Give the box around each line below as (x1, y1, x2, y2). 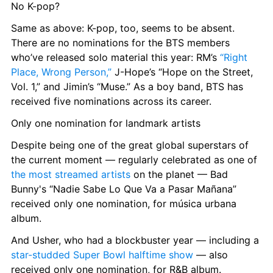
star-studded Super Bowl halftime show (11, 248, 193, 261)
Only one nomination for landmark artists (11, 116, 200, 129)
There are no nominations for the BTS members (11, 36, 230, 49)
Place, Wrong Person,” (11, 65, 112, 78)
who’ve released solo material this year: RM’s (11, 51, 220, 63)
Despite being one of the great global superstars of (11, 138, 249, 151)
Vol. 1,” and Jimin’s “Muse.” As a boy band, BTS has (11, 80, 243, 93)
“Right (220, 51, 247, 63)
